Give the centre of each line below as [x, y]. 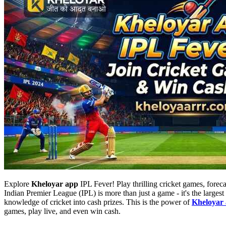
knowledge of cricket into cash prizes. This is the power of [98, 202]
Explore [18, 184]
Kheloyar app [55, 184]
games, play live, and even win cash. [63, 211]
